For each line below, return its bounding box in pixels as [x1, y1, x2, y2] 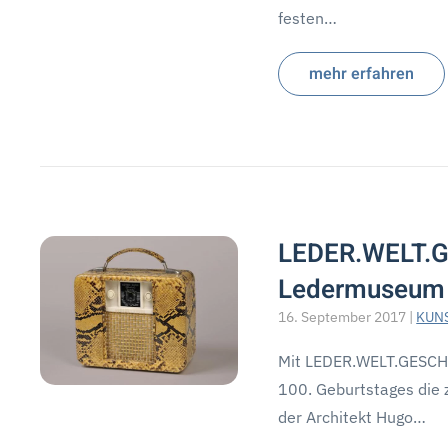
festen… [278, 8, 338, 28]
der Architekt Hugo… [278, 407, 427, 427]
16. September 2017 [278, 308, 407, 326]
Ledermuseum [278, 271, 446, 309]
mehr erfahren [309, 62, 415, 86]
